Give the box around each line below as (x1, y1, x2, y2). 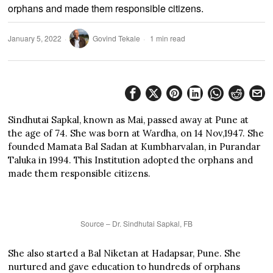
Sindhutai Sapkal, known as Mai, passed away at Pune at (8, 113, 249, 126)
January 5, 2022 (8, 32, 62, 43)
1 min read (148, 32, 186, 43)
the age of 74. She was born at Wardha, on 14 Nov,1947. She (8, 127, 264, 139)
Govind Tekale (93, 32, 141, 43)
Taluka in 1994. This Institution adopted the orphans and (8, 154, 253, 166)
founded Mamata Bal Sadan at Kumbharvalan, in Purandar (8, 140, 261, 152)
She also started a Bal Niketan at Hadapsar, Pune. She (8, 247, 241, 259)
